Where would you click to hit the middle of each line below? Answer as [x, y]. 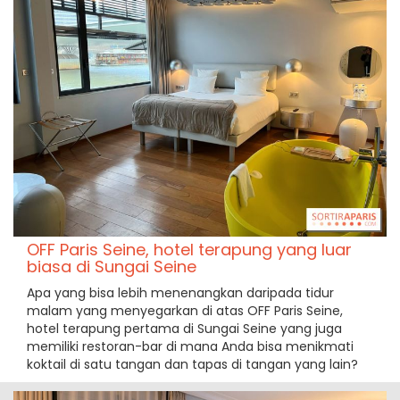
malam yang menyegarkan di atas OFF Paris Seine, [185, 311]
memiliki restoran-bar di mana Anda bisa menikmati [190, 346]
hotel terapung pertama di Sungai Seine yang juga [184, 329]
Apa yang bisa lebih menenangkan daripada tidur [180, 293]
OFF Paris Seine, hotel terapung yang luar [189, 250]
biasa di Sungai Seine [112, 267]
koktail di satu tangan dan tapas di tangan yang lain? [192, 364]
